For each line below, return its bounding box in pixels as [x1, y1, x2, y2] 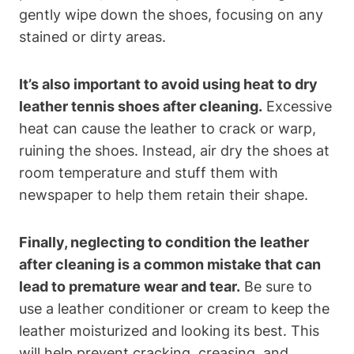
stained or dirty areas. [19, 28, 166, 45]
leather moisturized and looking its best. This [19, 322, 319, 339]
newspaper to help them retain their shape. [19, 186, 308, 203]
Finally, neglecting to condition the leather [19, 234, 309, 250]
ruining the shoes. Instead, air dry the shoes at [19, 142, 330, 159]
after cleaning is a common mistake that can [19, 256, 321, 273]
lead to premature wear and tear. [19, 278, 240, 295]
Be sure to [240, 278, 312, 295]
